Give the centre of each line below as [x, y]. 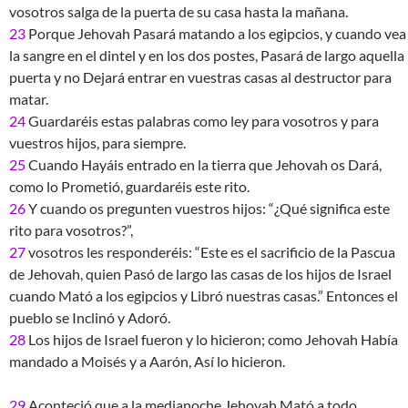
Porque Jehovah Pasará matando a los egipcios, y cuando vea [216, 33]
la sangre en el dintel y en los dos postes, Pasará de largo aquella [207, 55]
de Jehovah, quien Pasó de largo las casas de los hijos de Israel [200, 274]
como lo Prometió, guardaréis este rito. [129, 186]
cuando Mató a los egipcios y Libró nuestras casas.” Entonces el [204, 296]
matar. [29, 99]
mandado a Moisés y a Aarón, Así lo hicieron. [147, 361]
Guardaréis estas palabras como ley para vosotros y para [202, 121]
